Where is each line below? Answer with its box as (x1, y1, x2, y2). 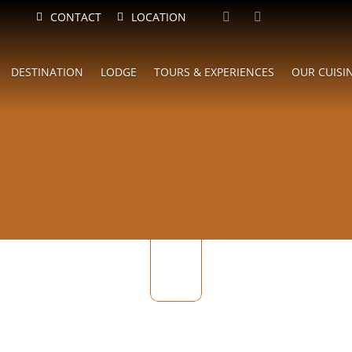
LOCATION (131, 9, 187, 25)
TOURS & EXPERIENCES (153, 64, 274, 79)
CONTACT (50, 9, 102, 25)
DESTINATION (10, 64, 83, 79)
